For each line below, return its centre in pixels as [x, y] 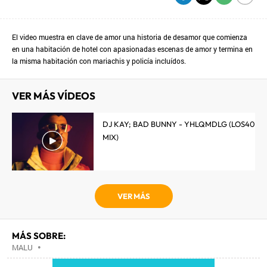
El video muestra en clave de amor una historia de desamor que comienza [130, 37]
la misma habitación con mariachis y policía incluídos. [99, 61]
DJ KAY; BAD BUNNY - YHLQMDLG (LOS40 [179, 124]
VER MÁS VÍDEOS [54, 96]
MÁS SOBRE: [39, 236]
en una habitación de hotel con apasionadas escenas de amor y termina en [132, 49]
